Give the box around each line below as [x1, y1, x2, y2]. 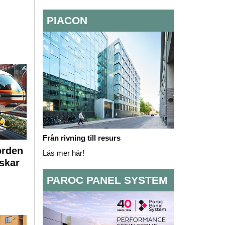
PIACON [46, 15, 87, 27]
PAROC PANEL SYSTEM [46, 174, 168, 186]
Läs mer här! [42, 148, 84, 157]
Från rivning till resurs [42, 133, 123, 142]
